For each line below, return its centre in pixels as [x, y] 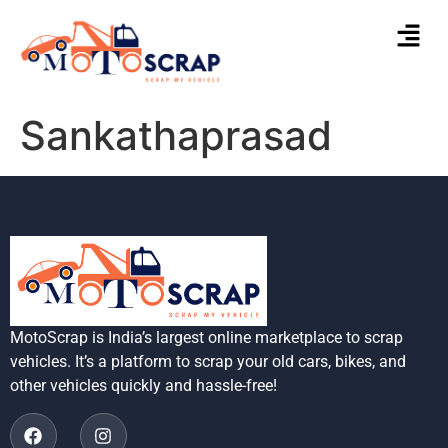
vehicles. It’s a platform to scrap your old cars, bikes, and [208, 362]
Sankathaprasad [176, 135]
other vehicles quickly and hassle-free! [143, 386]
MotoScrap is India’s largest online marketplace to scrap [206, 338]
